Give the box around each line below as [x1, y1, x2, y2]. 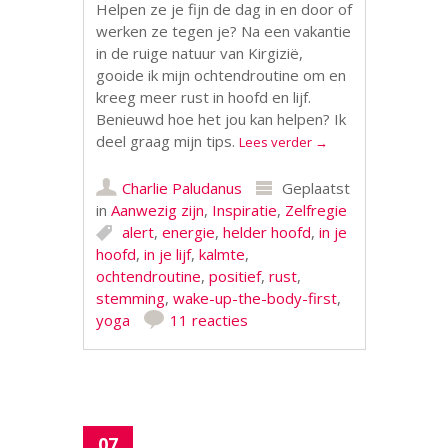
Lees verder [239, 133, 316, 151]
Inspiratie [212, 200, 278, 220]
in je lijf [144, 244, 192, 264]
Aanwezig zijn [111, 200, 205, 220]
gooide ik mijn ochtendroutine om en [96, 65, 347, 85]
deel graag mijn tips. [96, 131, 240, 151]
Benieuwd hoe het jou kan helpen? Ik [96, 109, 347, 129]
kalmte [199, 244, 246, 264]
